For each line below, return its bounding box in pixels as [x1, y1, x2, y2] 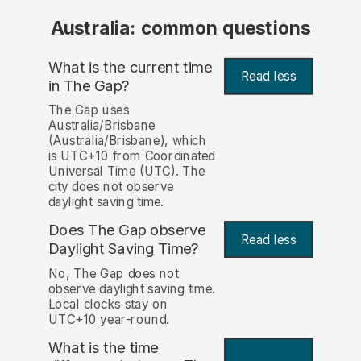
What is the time [48, 338, 159, 357]
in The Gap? [48, 76, 130, 95]
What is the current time [48, 57, 213, 77]
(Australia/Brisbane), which [48, 133, 207, 149]
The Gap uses [48, 102, 130, 118]
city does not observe [48, 179, 174, 195]
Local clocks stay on [48, 296, 168, 312]
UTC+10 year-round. [48, 311, 169, 327]
